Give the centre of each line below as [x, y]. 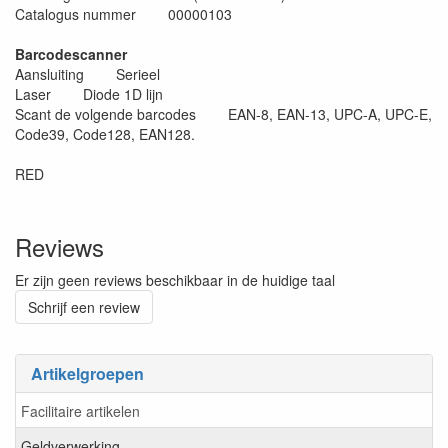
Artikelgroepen [87, 374]
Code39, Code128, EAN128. [105, 134]
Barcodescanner [73, 54]
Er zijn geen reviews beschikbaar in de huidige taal [175, 280]
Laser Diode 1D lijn [89, 94]
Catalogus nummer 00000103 [123, 14]
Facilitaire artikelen [80, 410]
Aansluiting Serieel [87, 74]
